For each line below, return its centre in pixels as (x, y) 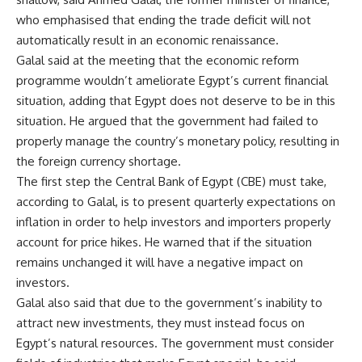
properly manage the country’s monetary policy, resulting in (178, 141)
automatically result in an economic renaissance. (147, 40)
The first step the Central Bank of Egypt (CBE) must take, (171, 182)
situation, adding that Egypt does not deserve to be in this (176, 101)
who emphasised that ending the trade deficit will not (164, 20)
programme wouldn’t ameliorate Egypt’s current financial (172, 81)
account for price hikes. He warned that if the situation (164, 242)
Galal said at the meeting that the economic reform (158, 61)
